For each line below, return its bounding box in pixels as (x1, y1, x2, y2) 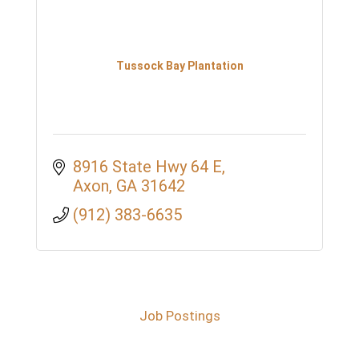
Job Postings (139, 308, 220, 325)
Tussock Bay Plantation (115, 58, 244, 72)
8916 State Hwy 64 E (73, 157, 222, 177)
